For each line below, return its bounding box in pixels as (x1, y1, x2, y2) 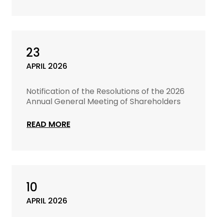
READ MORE (27, 119, 70, 130)
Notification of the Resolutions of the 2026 (26, 86, 185, 97)
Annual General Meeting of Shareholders (26, 96, 181, 107)
